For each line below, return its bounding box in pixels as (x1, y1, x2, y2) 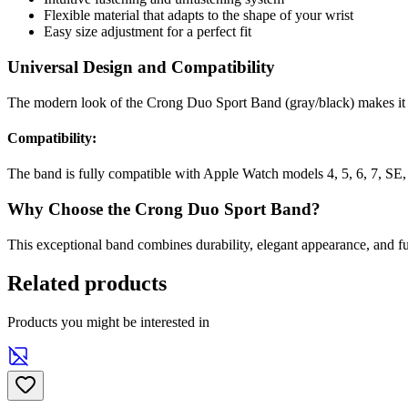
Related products (7, 270, 167, 295)
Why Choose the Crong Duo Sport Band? (7, 199, 321, 219)
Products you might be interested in (7, 313, 209, 330)
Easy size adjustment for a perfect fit (44, 24, 251, 40)
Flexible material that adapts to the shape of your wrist (44, 7, 353, 24)
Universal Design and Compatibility (7, 57, 275, 77)
